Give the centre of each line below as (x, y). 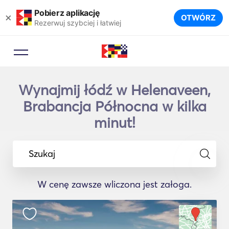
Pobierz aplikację (67, 13)
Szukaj (42, 153)
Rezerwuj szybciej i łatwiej (78, 22)
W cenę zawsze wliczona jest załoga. (114, 184)
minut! (114, 123)
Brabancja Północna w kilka (114, 106)
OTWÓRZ (198, 18)
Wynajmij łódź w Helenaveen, (114, 90)
